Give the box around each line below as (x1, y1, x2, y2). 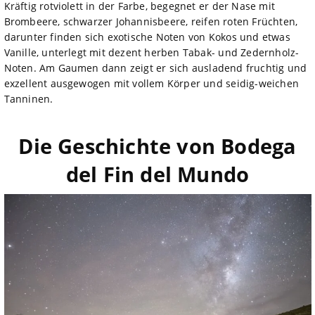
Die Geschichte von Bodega (18, 131, 297, 160)
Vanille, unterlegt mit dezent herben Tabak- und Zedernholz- (4, 45, 300, 59)
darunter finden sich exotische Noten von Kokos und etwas (4, 30, 290, 44)
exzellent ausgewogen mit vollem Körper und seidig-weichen (4, 76, 299, 90)
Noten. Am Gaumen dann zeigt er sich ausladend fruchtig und (4, 60, 307, 75)
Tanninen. (4, 91, 53, 105)
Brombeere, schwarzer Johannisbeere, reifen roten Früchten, (4, 14, 298, 28)
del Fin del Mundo (65, 160, 250, 188)
